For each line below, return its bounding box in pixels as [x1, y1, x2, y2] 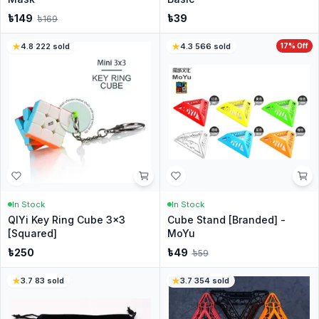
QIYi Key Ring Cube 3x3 [8, 214, 125, 226]
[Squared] [8, 227, 57, 239]
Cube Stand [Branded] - [167, 214, 286, 226]
